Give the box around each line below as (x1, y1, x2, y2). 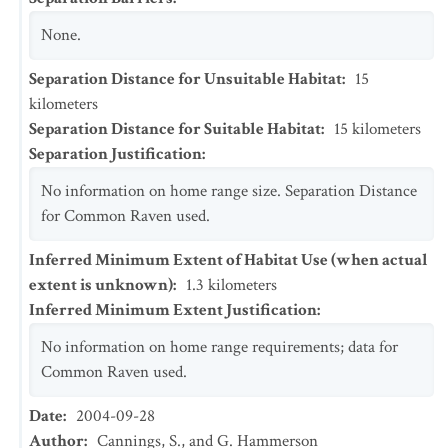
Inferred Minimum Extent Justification (29, 299, 317, 321)
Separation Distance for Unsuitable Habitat (29, 68, 342, 90)
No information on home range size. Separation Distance (41, 180, 417, 202)
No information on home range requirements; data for (41, 336, 398, 358)
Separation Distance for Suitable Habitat (29, 118, 321, 140)
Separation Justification (29, 143, 202, 165)
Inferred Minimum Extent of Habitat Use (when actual (29, 249, 428, 271)
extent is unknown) (29, 274, 173, 296)
